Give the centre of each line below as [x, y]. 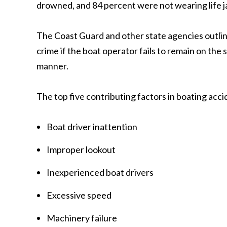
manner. [52, 66]
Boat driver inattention [92, 127]
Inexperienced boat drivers [100, 172]
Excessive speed [79, 195]
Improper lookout [81, 149]
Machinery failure [82, 218]
